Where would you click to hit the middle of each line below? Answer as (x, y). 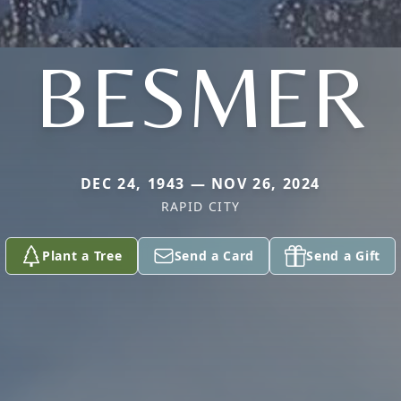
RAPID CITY (200, 206)
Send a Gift (343, 256)
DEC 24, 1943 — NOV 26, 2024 (200, 183)
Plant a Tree (82, 256)
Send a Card (214, 256)
